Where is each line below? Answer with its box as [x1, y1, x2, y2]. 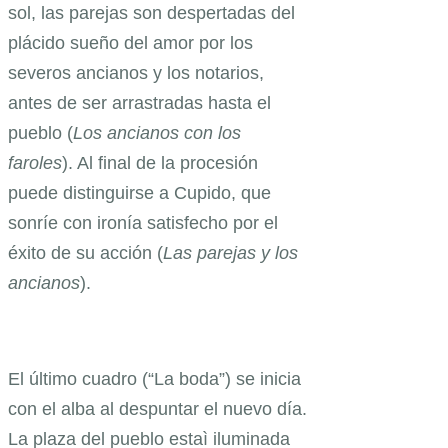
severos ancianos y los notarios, [8, 63, 264, 84]
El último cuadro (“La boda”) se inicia [8, 369, 301, 390]
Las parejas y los [163, 243, 298, 264]
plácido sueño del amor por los [8, 33, 253, 54]
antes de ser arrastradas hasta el [8, 93, 271, 114]
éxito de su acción [8, 243, 152, 264]
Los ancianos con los [73, 123, 241, 144]
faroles [8, 153, 62, 174]
